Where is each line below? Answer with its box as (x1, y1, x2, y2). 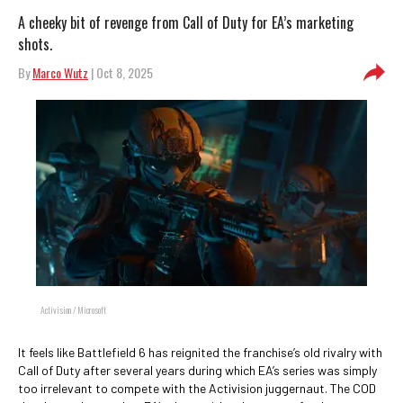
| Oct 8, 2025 (88, 63, 153, 82)
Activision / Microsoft (40, 303, 106, 317)
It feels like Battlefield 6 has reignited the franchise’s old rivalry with (18, 345, 382, 360)
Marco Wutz (32, 63, 88, 82)
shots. (18, 33, 52, 55)
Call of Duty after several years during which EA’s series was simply (18, 363, 377, 378)
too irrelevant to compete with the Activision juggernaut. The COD (18, 381, 376, 396)
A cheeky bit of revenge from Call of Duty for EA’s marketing (18, 12, 354, 33)
